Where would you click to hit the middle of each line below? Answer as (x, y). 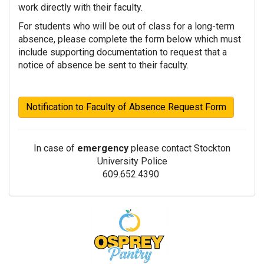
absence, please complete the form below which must (130, 39)
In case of (55, 148)
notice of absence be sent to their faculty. (103, 65)
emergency (104, 148)
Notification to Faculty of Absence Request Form (126, 107)
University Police (132, 161)
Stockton (212, 148)
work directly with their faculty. (80, 7)
